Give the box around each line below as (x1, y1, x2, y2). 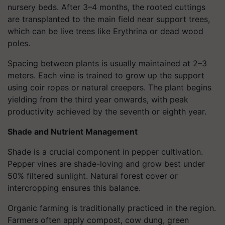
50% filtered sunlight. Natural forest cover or (8, 171, 178, 181)
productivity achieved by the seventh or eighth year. (8, 106, 206, 117)
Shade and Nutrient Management (8, 127, 138, 137)
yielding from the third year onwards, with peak (8, 94, 188, 104)
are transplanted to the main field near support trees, (8, 14, 210, 24)
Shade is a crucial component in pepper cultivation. (8, 147, 203, 157)
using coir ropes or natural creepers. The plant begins (8, 82, 211, 92)
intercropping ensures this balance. (8, 183, 141, 193)
